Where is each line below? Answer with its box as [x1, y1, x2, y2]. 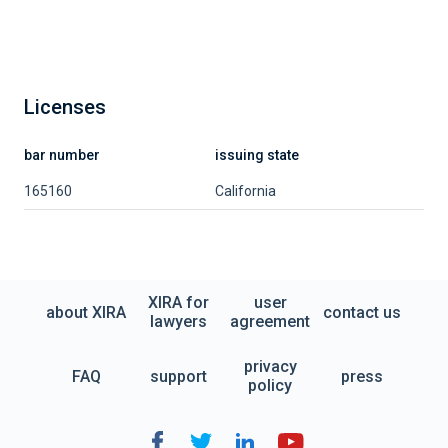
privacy [243, 357, 297, 376]
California [215, 183, 276, 199]
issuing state [215, 147, 299, 163]
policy [248, 376, 292, 395]
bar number [24, 147, 100, 163]
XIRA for [147, 293, 209, 312]
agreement [230, 312, 310, 331]
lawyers [149, 312, 207, 331]
